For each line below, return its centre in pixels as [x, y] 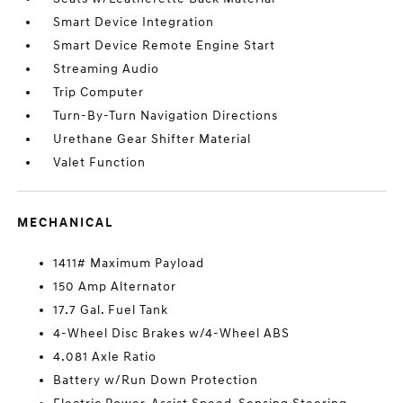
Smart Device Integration [134, 22]
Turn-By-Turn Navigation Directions [166, 116]
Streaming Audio [107, 69]
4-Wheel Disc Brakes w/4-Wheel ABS [172, 333]
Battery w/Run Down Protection [156, 380]
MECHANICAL [66, 223]
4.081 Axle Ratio [105, 357]
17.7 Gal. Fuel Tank [111, 310]
